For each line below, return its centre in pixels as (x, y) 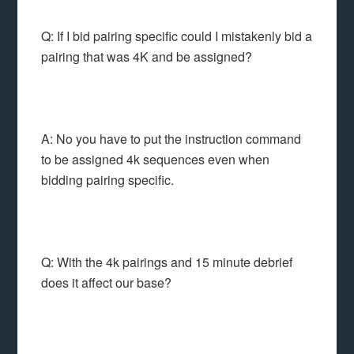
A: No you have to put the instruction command (171, 139)
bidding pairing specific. (108, 180)
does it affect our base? (107, 282)
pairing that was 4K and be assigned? (147, 56)
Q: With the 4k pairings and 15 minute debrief (167, 262)
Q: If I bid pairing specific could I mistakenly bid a (177, 36)
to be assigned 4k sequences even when (156, 159)
